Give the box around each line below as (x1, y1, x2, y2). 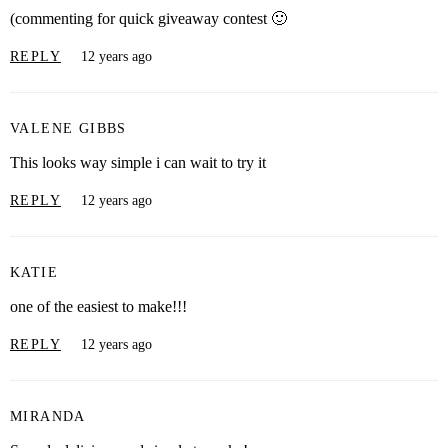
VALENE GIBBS (10, 120, 127, 136)
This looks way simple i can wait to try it (10, 154, 266, 172)
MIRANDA (10, 408, 86, 424)
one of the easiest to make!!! (10, 298, 187, 316)
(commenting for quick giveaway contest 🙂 (10, 10, 287, 28)
